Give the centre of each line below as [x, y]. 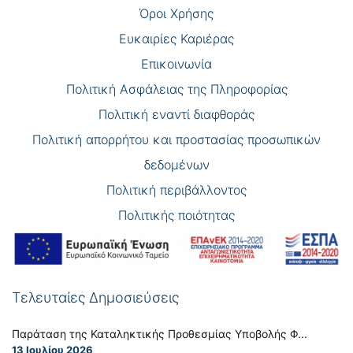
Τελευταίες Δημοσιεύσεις [95, 298]
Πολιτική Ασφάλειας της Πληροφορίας [176, 89]
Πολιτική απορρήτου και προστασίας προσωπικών [176, 139]
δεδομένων [176, 164]
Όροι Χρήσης [176, 13]
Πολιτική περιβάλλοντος [176, 190]
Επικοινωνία [176, 63]
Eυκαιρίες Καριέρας [176, 38]
